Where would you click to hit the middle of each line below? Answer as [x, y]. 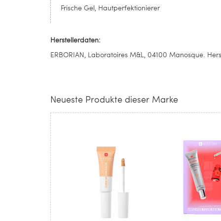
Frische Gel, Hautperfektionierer [110, 8]
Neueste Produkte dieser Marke [114, 99]
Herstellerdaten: [75, 40]
